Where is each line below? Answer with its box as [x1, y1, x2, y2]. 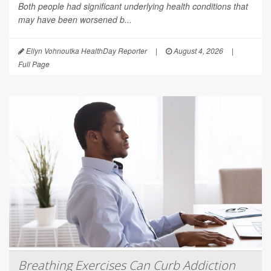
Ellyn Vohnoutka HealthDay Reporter [24, 45, 147, 56]
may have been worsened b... [18, 13, 132, 25]
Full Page [18, 58, 50, 69]
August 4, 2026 [172, 45, 223, 56]
